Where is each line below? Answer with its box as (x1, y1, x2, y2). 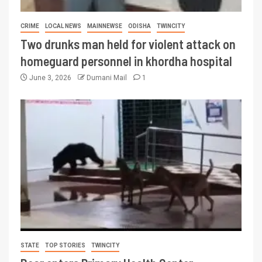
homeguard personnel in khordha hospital (20, 53, 232, 68)
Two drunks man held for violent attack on (20, 36, 236, 51)
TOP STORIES (45, 242, 85, 249)
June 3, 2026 (27, 73, 73, 82)
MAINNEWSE (87, 22, 122, 29)
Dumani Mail (87, 73, 129, 82)
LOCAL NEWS (45, 22, 81, 29)
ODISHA (128, 22, 151, 29)
